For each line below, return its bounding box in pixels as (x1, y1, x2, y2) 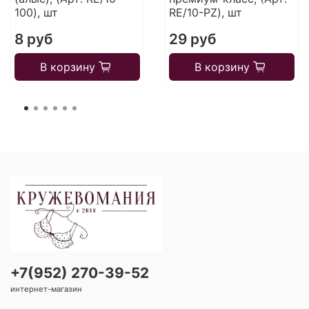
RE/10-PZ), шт (168, 5, 242, 19)
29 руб (168, 30, 217, 48)
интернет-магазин (10, 283, 82, 294)
